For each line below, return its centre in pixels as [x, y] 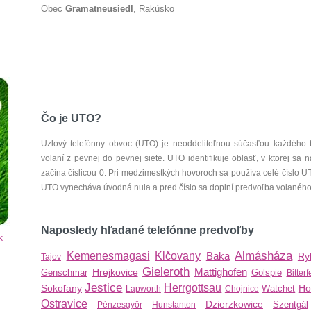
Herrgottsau [193, 288]
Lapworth [143, 289]
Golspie [267, 272]
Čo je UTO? [71, 118]
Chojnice [242, 289]
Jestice [104, 288]
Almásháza [264, 256]
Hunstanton [174, 305]
